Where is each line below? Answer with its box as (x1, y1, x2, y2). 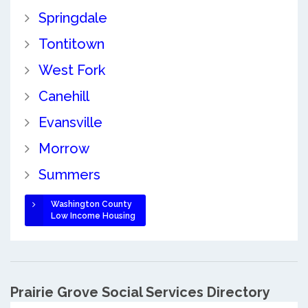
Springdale (38, 9, 107, 26)
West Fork (38, 61, 105, 78)
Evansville (38, 113, 102, 131)
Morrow (38, 140, 89, 157)
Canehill (38, 87, 89, 104)
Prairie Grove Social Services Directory (10, 283, 270, 300)
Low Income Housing (50, 210, 135, 221)
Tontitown (38, 35, 104, 52)
